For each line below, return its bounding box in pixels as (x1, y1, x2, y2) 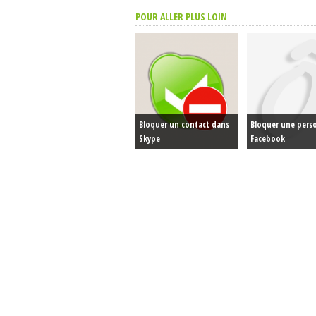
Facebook (250, 133, 285, 145)
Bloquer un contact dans (139, 119, 229, 130)
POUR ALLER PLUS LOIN (135, 10, 227, 23)
